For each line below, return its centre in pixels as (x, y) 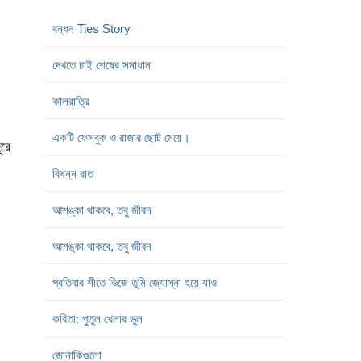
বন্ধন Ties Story (91, 52)
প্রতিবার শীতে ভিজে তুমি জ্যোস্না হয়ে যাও (134, 306)
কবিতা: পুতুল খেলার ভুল (97, 342)
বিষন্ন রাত (73, 197)
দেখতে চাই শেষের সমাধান (101, 89)
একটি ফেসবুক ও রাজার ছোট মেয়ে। (121, 161)
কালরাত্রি (71, 125)
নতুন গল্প (57, 9)
